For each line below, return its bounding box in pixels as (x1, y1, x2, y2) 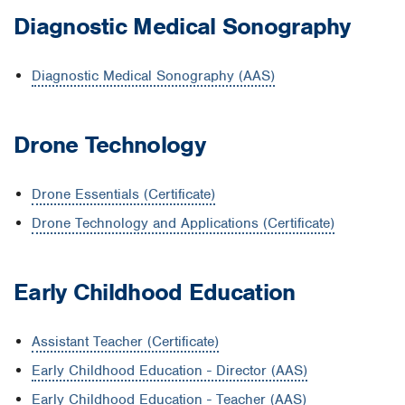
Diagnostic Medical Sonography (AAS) (32, 67, 275, 86)
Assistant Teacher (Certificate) (32, 332, 219, 351)
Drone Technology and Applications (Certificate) (32, 214, 334, 233)
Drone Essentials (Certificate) (32, 185, 215, 204)
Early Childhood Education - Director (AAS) (32, 361, 307, 380)
